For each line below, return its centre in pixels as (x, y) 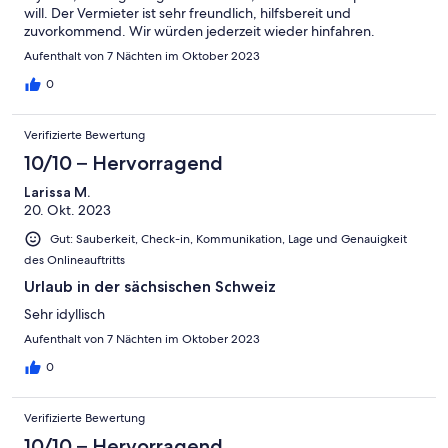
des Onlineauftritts (74, 260)
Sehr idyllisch (64, 314)
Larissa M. (57, 192)
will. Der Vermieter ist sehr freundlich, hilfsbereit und (187, 13)
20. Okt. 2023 (67, 210)
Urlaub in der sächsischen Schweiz (150, 287)
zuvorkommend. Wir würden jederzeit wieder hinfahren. (199, 31)
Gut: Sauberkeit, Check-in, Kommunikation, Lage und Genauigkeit (228, 239)
